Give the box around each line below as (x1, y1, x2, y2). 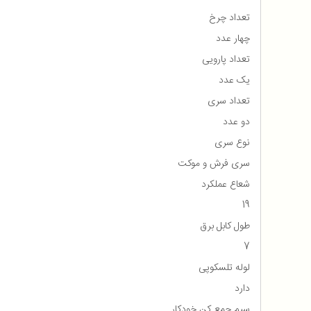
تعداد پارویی (202, 51, 250, 69)
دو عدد (223, 114, 250, 131)
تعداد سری (208, 93, 250, 110)
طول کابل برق (200, 218, 250, 235)
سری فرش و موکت (178, 155, 250, 173)
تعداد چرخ (209, 10, 250, 27)
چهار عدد (216, 31, 250, 48)
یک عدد (219, 72, 250, 90)
